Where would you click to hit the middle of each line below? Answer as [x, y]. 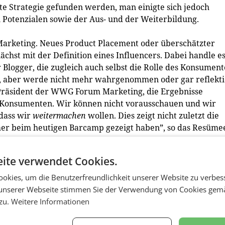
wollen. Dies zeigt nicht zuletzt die [152, 116]
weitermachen [59, 116]
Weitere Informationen [50, 201]
